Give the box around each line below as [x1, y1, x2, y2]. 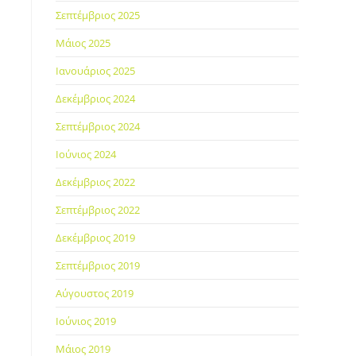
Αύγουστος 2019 [56, 286, 133, 300]
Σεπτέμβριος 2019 [56, 258, 140, 273]
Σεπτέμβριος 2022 [56, 203, 140, 217]
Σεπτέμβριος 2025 [56, 8, 140, 22]
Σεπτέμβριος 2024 [56, 119, 140, 133]
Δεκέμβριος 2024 [56, 91, 135, 106]
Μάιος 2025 [56, 36, 110, 50]
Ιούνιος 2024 [56, 147, 116, 161]
